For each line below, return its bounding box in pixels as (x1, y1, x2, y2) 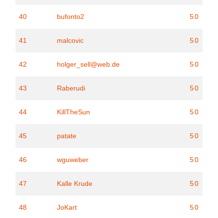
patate (57, 132, 76, 140)
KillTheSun (57, 108, 90, 116)
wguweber (57, 156, 89, 163)
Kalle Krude (57, 180, 92, 187)
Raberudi (57, 84, 85, 92)
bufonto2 (57, 13, 84, 20)
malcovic (57, 36, 84, 44)
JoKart (57, 203, 77, 211)
